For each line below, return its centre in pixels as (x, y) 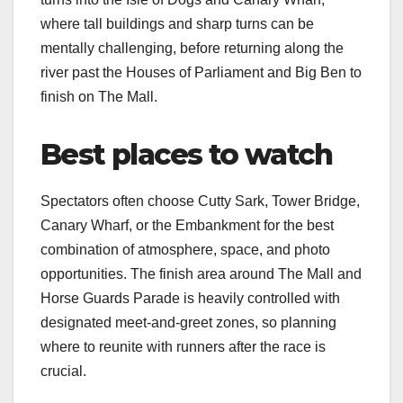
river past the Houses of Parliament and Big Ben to (201, 72)
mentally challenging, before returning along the (192, 48)
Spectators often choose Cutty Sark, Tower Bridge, (200, 201)
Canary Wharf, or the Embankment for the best (187, 225)
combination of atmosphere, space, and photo (185, 249)
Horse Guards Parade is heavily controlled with (190, 298)
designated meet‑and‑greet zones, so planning (188, 322)
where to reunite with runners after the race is (183, 346)
